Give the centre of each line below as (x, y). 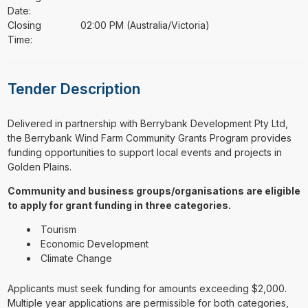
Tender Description (74, 89)
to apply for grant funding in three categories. (119, 205)
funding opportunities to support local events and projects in (144, 152)
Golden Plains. (39, 167)
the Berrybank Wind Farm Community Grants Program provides (149, 138)
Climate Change (76, 258)
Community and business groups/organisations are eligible (154, 191)
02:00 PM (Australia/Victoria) (145, 25)
